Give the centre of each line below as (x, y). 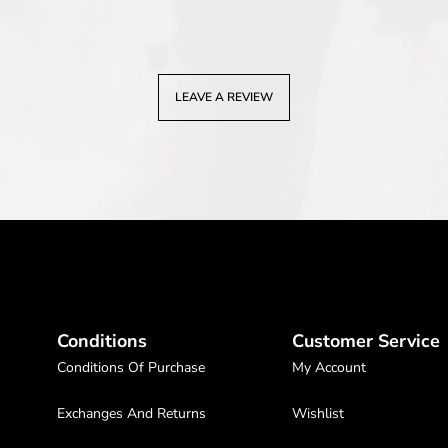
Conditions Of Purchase (131, 367)
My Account (329, 367)
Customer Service (366, 341)
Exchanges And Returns (131, 413)
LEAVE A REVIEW (224, 96)
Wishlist (318, 413)
